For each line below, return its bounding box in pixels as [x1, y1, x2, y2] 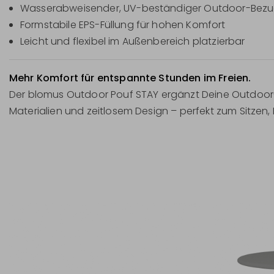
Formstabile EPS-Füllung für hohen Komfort [20, 17, 226, 32]
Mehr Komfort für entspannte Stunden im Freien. [9, 70, 251, 85]
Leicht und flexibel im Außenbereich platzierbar [20, 34, 245, 48]
